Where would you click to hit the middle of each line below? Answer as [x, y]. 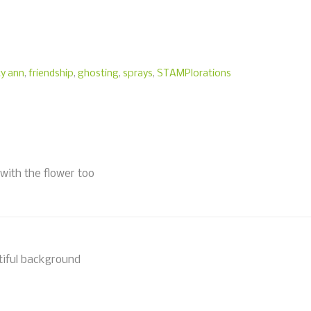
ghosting [98, 74]
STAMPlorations [194, 74]
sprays [138, 74]
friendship [51, 74]
